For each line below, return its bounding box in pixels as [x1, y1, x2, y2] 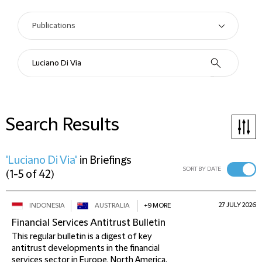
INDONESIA [29, 202, 65, 209]
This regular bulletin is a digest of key [12, 232, 152, 242]
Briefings [90, 154, 132, 167]
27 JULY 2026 [219, 201, 256, 209]
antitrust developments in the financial [12, 244, 160, 253]
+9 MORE [144, 202, 171, 209]
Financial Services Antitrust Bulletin [12, 218, 166, 228]
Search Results [6, 115, 119, 135]
